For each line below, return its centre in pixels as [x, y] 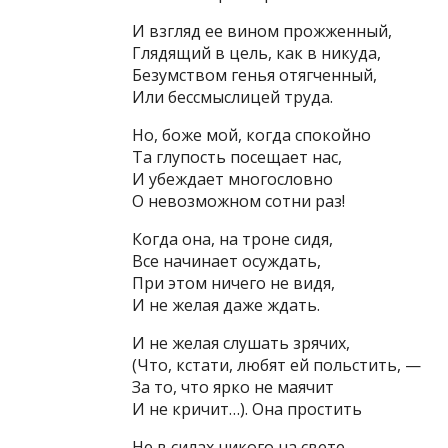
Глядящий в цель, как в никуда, [256, 53]
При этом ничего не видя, [233, 283]
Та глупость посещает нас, [237, 157]
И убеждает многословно [232, 179]
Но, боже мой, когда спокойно [251, 135]
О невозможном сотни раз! [238, 201]
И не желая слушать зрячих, [241, 343]
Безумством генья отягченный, [254, 75]
